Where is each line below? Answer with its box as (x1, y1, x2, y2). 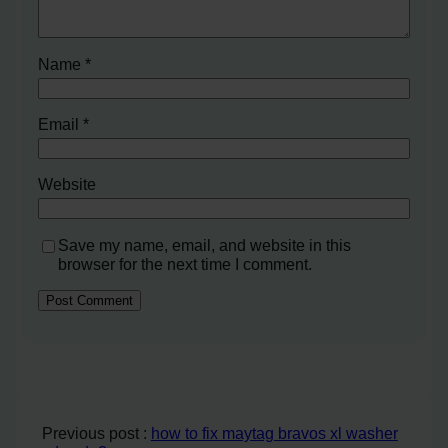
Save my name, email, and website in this (58, 235, 352, 254)
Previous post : (41, 424, 151, 443)
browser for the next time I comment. (58, 254, 313, 273)
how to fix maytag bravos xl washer (150, 424, 398, 443)
